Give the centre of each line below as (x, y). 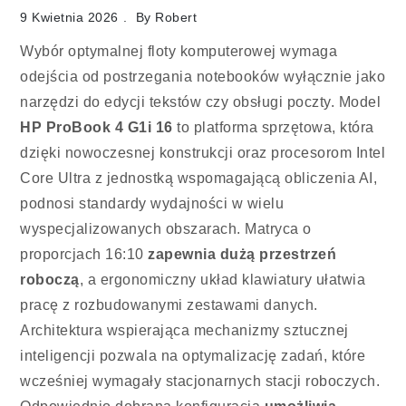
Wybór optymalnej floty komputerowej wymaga (179, 52)
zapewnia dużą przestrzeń (242, 255)
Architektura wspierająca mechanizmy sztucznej (184, 331)
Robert (176, 17)
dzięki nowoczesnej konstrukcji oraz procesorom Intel (203, 153)
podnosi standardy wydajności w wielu (152, 204)
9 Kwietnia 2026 (69, 17)
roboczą (50, 280)
